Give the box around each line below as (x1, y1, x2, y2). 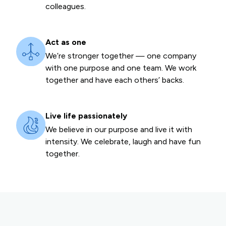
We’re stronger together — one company (45, 51, 196, 61)
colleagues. (45, 2, 86, 12)
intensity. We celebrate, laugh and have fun (45, 137, 201, 147)
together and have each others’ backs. (45, 75, 184, 85)
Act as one (45, 37, 86, 47)
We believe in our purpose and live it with (45, 125, 192, 135)
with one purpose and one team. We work (45, 63, 196, 73)
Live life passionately (45, 111, 127, 121)
